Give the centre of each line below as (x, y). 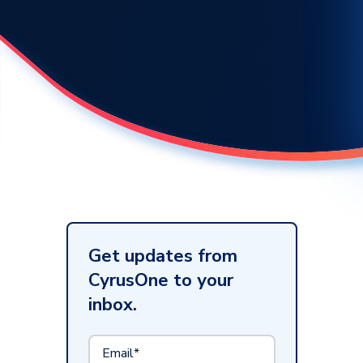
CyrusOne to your (161, 280)
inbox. (113, 304)
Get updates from (163, 256)
